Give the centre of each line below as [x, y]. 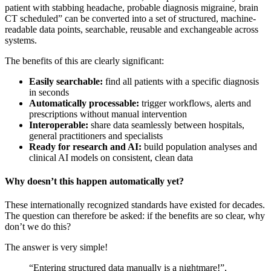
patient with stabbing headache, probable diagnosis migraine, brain [132, 7]
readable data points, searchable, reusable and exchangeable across [132, 29]
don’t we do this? [38, 227]
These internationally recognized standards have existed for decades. [135, 205]
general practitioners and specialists [96, 135]
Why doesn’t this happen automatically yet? [94, 181]
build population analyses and [199, 146]
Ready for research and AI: [85, 146]
